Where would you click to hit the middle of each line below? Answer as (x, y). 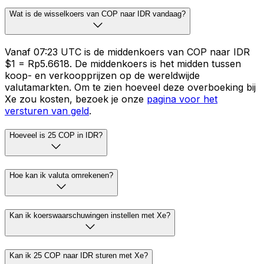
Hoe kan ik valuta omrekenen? (61, 176)
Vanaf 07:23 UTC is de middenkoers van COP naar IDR (127, 52)
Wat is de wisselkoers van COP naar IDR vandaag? (98, 14)
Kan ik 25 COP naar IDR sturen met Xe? (79, 255)
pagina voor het (182, 99)
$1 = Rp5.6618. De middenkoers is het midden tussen (123, 63)
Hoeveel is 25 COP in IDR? (56, 136)
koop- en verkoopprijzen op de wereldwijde (102, 75)
